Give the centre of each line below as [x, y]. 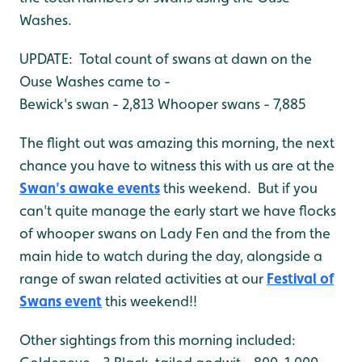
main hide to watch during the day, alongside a [171, 256]
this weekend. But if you [239, 188]
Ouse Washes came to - [95, 81]
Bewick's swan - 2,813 [87, 104]
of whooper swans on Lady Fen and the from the [175, 233]
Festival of [300, 278]
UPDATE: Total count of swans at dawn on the [166, 59]
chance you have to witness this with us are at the [177, 165]
